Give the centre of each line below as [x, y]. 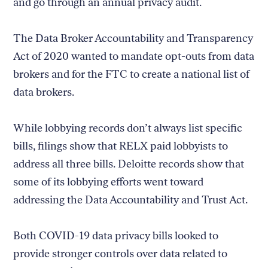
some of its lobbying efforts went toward [109, 182]
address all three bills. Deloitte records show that [129, 164]
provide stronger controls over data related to [121, 253]
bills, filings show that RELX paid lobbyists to [121, 146]
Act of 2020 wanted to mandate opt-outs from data [134, 56]
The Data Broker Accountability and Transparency [133, 38]
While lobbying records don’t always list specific [128, 128]
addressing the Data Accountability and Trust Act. [132, 200]
